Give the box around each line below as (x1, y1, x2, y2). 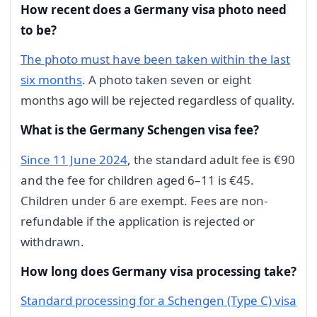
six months (21, 71, 82, 88)
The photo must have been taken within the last (21, 51, 290, 68)
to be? (21, 21, 57, 38)
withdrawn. (21, 233, 84, 250)
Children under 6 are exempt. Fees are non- (21, 192, 267, 209)
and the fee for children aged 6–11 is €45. (21, 171, 254, 188)
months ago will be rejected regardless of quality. (21, 92, 295, 109)
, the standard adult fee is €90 (127, 151, 295, 168)
